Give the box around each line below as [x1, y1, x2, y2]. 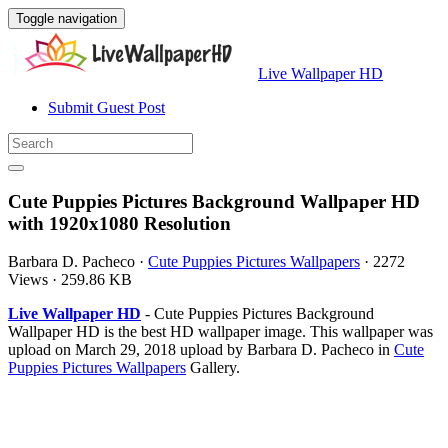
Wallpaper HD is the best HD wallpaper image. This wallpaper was [8, 323, 433, 341]
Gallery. [186, 359, 240, 377]
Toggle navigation [16, 11, 117, 26]
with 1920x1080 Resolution [8, 212, 231, 234]
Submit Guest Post [48, 99, 165, 116]
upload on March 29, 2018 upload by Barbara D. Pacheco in [8, 341, 394, 359]
